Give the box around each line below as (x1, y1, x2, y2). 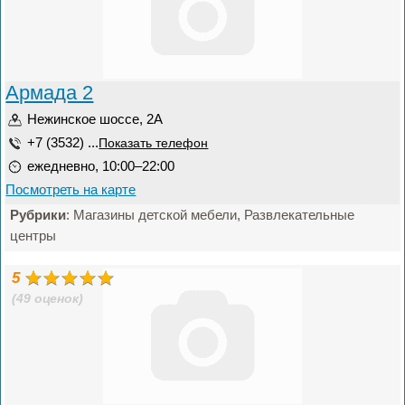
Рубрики (10, 207, 67, 222)
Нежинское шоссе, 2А (27, 111, 164, 127)
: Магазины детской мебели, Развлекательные (66, 207, 355, 222)
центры (10, 228, 57, 243)
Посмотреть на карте (5, 182, 137, 197)
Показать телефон (99, 137, 209, 150)
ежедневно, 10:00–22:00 (27, 158, 175, 174)
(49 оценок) (12, 292, 84, 306)
